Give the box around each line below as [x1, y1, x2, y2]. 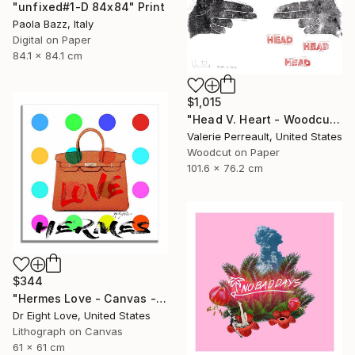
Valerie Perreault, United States [187, 130, 342, 143]
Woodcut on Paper [187, 146, 280, 159]
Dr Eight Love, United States [13, 309, 151, 323]
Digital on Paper [13, 33, 91, 47]
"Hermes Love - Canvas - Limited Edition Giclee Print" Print [155, 292, 166, 306]
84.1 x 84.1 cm [13, 49, 82, 63]
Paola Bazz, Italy [13, 17, 94, 31]
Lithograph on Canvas [13, 325, 123, 338]
